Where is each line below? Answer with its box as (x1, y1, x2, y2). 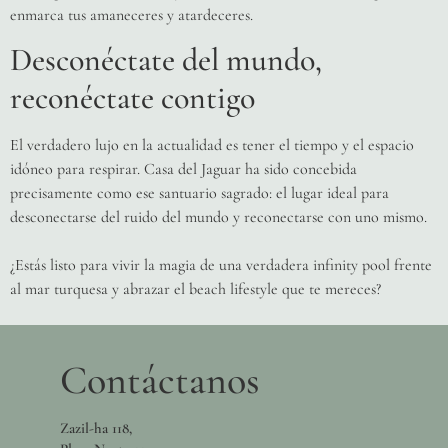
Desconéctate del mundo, (10, 39, 322, 79)
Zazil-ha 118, (60, 418, 132, 437)
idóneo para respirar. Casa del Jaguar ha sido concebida (10, 158, 357, 179)
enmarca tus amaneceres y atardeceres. (10, 4, 253, 25)
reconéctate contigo (10, 77, 255, 117)
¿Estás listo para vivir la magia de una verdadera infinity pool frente (10, 254, 432, 275)
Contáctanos (60, 356, 260, 405)
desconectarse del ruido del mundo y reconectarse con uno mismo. (10, 206, 427, 227)
